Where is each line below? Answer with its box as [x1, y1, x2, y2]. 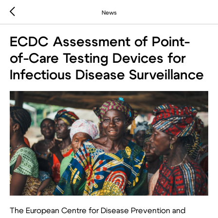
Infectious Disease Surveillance [10, 69, 204, 82]
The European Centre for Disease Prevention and [10, 207, 185, 215]
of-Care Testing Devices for [10, 52, 186, 66]
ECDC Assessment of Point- [10, 36, 190, 49]
